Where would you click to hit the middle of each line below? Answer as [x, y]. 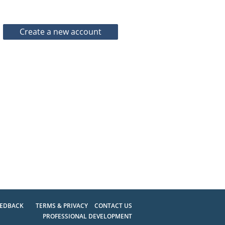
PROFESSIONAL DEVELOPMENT [87, 216]
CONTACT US [113, 205]
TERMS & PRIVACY [62, 205]
